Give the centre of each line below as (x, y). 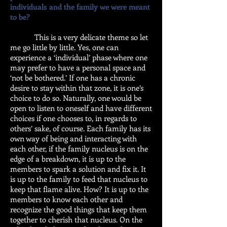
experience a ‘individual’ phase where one (79, 57)
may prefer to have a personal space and (78, 67)
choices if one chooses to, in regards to (73, 118)
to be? (20, 17)
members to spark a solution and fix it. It (78, 169)
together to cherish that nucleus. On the (76, 219)
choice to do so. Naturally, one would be (76, 98)
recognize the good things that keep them (79, 209)
